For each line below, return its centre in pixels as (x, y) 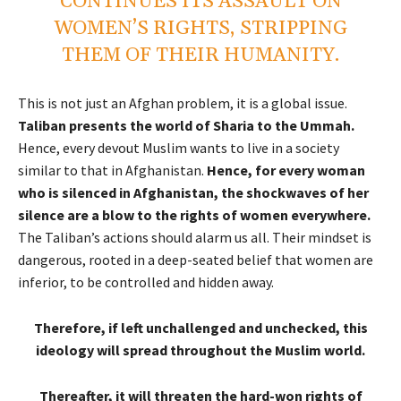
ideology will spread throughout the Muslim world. (200, 350)
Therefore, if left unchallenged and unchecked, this (200, 328)
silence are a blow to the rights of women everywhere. (194, 215)
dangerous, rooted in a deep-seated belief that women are (196, 260)
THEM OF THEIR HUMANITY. (200, 56)
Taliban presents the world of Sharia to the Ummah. (186, 126)
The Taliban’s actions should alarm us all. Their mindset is (195, 238)
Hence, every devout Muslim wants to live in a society (179, 148)
